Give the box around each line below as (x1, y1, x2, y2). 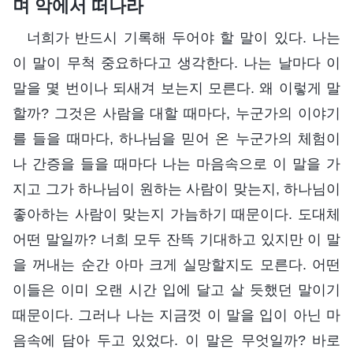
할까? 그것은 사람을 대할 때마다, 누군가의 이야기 (13, 105, 340, 121)
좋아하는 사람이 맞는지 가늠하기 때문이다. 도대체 (13, 206, 340, 222)
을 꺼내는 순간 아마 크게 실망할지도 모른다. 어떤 (13, 256, 340, 273)
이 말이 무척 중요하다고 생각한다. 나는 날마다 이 (13, 54, 340, 71)
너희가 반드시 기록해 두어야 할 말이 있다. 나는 (27, 29, 340, 46)
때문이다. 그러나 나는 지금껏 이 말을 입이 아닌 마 (13, 307, 340, 323)
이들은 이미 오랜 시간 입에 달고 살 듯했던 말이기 (13, 281, 340, 298)
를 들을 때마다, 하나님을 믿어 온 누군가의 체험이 (13, 130, 340, 147)
